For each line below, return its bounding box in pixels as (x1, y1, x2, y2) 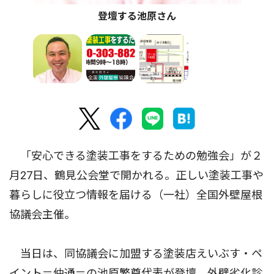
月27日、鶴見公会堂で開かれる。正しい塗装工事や (9, 169, 264, 182)
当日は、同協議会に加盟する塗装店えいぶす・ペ (9, 247, 262, 261)
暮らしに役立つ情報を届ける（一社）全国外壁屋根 (9, 188, 262, 202)
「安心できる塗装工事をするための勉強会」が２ (9, 149, 262, 163)
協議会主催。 (9, 208, 75, 221)
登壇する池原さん (98, 10, 176, 23)
